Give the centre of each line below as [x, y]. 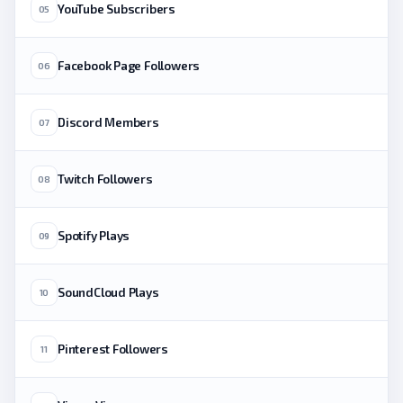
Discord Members [108, 122]
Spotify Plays [94, 235]
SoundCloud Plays [108, 292]
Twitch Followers [105, 179]
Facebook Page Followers [129, 65]
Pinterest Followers [113, 349]
